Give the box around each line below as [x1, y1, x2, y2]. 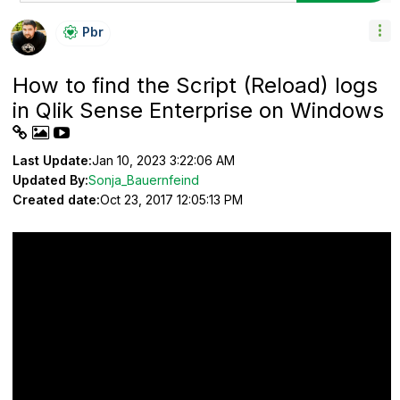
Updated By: [12, 171, 88, 187]
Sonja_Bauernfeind [88, 171, 199, 187]
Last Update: [12, 152, 92, 168]
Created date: [12, 191, 100, 207]
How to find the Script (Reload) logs [12, 71, 378, 98]
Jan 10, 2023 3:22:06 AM [92, 152, 235, 168]
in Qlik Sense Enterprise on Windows [12, 96, 384, 123]
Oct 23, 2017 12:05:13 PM [100, 191, 243, 207]
